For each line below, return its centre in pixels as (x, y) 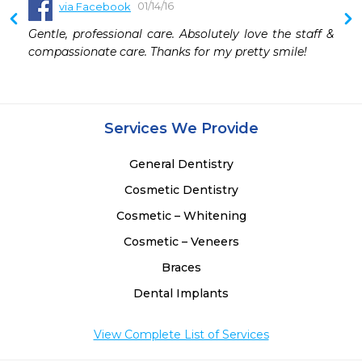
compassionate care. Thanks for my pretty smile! (168, 52)
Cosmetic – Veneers (181, 242)
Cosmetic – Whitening (181, 216)
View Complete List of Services (181, 335)
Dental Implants (181, 294)
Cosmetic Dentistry (181, 190)
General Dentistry (181, 164)
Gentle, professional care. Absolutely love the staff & (181, 34)
